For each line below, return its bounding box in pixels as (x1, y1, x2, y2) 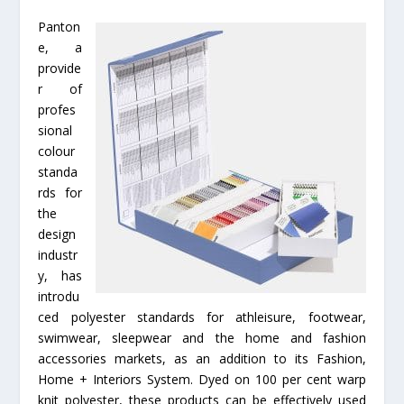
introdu (38, 287, 80, 305)
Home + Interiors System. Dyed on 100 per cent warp (38, 370, 366, 388)
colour (38, 142, 76, 160)
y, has (38, 266, 82, 284)
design (38, 225, 77, 243)
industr (38, 245, 78, 263)
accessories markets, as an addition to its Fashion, (38, 349, 366, 367)
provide (38, 59, 82, 77)
